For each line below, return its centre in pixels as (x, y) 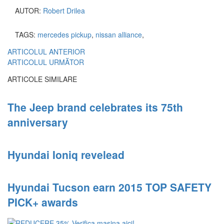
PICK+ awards (43, 202)
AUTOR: (28, 10)
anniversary (38, 122)
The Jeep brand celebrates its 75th (95, 107)
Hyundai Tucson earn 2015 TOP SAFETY (109, 187)
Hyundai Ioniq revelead (66, 155)
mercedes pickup (64, 34)
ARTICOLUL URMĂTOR (46, 62)
